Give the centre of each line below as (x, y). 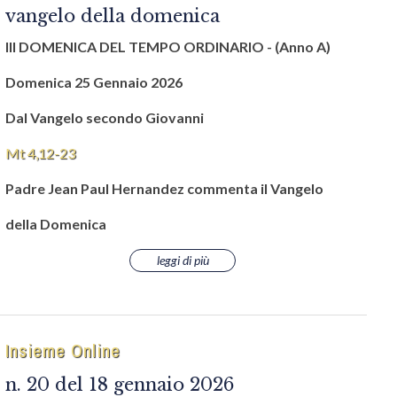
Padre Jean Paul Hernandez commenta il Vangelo (164, 188)
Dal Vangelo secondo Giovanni (105, 117)
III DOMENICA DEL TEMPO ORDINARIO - (139, 47)
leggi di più (183, 260)
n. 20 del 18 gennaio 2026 (120, 385)
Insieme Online (63, 350)
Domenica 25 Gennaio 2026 (94, 82)
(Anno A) (303, 47)
